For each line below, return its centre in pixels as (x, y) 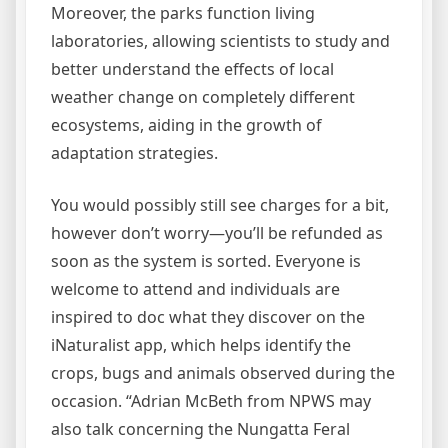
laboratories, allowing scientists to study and (220, 41)
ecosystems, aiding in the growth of (186, 125)
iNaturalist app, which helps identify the (201, 345)
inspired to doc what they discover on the (208, 317)
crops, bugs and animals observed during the (223, 373)
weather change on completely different (203, 97)
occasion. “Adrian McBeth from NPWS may (211, 401)
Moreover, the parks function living (183, 13)
